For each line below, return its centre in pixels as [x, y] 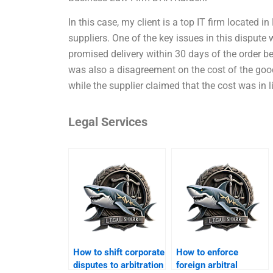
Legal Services [108, 122]
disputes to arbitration [119, 265]
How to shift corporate [119, 253]
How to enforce [207, 253]
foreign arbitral [207, 265]
